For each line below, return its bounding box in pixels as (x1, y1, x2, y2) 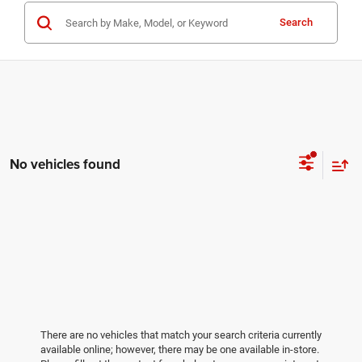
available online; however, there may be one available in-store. (40, 343, 319, 356)
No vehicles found (10, 154, 120, 175)
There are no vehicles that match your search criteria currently (40, 329, 322, 342)
